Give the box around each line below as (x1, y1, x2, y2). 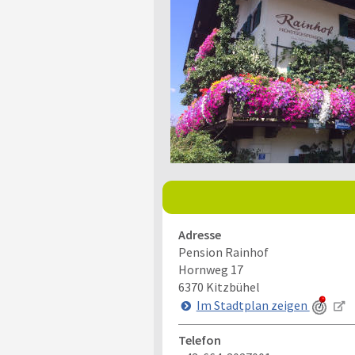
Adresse (177, 227, 221, 242)
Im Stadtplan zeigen (196, 296, 310, 313)
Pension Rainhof (177, 244, 269, 260)
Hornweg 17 (177, 261, 243, 277)
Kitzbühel (205, 279, 260, 295)
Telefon (177, 332, 221, 348)
